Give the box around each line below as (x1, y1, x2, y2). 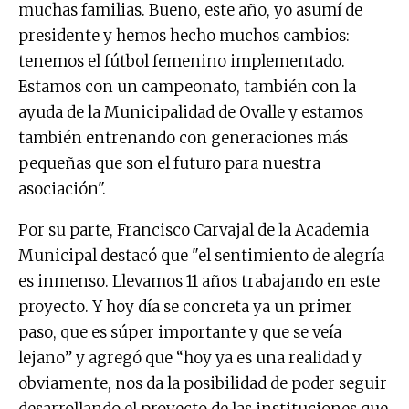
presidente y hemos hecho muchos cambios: (18, 26, 350, 47)
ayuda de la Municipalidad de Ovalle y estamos (18, 102, 363, 123)
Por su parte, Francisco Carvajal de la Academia (18, 220, 369, 241)
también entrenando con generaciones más (18, 128, 348, 149)
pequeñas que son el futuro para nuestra (18, 153, 320, 174)
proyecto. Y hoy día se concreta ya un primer (18, 297, 352, 318)
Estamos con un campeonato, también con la (18, 77, 356, 98)
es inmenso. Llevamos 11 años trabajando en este (18, 271, 380, 292)
